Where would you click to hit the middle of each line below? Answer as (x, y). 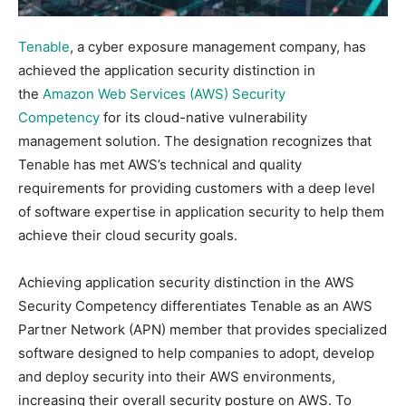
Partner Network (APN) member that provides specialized (203, 329)
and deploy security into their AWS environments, (177, 376)
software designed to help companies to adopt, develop (196, 353)
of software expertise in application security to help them (201, 211)
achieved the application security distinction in (167, 70)
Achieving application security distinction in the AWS (186, 282)
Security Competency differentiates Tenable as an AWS (195, 305)
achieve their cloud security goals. (128, 235)
